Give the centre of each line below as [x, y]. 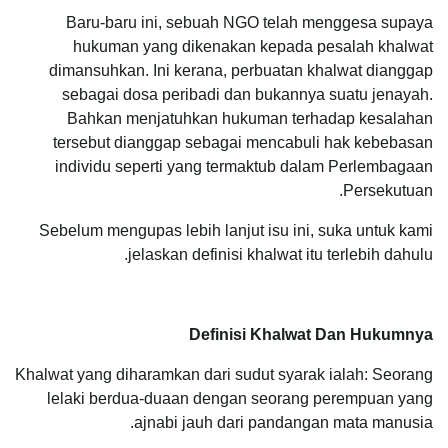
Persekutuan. [388, 190]
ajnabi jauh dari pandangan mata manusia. [283, 422]
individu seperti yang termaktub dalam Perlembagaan [244, 166]
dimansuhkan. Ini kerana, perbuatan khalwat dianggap [241, 70]
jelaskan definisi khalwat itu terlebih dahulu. [280, 254]
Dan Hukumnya [374, 334]
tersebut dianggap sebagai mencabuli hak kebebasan [243, 142]
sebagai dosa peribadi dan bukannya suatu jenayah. [247, 94]
